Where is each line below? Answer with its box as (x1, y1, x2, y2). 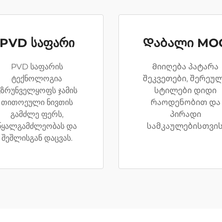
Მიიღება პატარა (152, 62, 219, 71)
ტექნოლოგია (11, 74, 62, 83)
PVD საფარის (10, 62, 63, 71)
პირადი (169, 110, 201, 119)
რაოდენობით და (150, 98, 221, 107)
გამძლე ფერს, (10, 110, 63, 119)
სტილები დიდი (154, 86, 217, 95)
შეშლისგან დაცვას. (1, 133, 72, 143)
